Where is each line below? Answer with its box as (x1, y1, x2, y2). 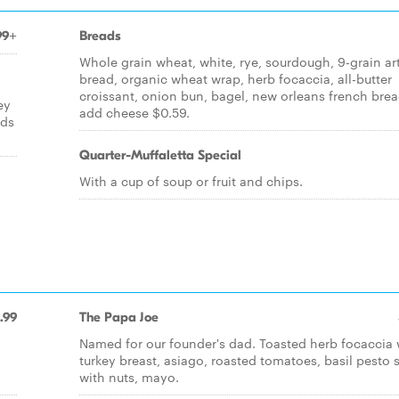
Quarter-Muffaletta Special (79, 147, 241, 163)
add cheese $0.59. (79, 103, 190, 121)
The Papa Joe (79, 309, 159, 325)
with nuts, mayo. (79, 368, 179, 386)
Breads (79, 28, 121, 44)
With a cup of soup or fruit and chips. (79, 172, 303, 190)
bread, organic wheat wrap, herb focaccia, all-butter (79, 69, 392, 87)
